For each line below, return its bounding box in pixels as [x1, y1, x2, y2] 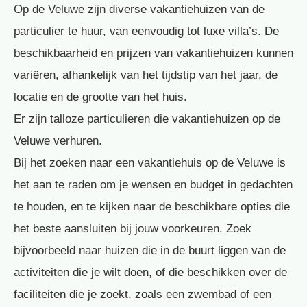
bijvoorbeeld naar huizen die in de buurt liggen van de [14, 243, 286, 257]
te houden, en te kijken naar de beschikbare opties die [14, 199, 290, 213]
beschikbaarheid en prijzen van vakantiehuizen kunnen [14, 46, 293, 60]
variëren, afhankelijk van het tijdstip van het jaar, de [14, 68, 278, 82]
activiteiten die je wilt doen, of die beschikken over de [14, 265, 287, 279]
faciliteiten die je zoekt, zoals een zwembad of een [14, 287, 271, 301]
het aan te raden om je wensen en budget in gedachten [14, 177, 293, 191]
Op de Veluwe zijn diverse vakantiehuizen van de [14, 2, 265, 16]
